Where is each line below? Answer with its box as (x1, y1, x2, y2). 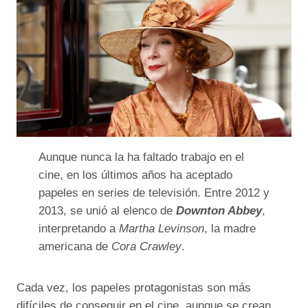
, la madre (204, 221, 256, 235)
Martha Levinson (119, 221, 204, 235)
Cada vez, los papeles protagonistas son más (16, 280, 251, 294)
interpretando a (38, 221, 119, 235)
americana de (38, 239, 111, 253)
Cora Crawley (111, 239, 181, 253)
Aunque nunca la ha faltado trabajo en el (38, 150, 244, 164)
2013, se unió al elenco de (38, 203, 176, 217)
